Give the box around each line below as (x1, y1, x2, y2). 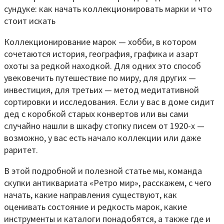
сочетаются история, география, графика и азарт (4, 48, 198, 60)
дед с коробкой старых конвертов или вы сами (4, 108, 188, 120)
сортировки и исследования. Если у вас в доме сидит (4, 96, 214, 108)
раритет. (4, 144, 38, 156)
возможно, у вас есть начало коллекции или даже (4, 132, 201, 144)
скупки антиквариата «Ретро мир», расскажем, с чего (4, 177, 211, 189)
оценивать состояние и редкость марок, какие (4, 201, 187, 213)
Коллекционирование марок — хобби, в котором (4, 36, 196, 48)
